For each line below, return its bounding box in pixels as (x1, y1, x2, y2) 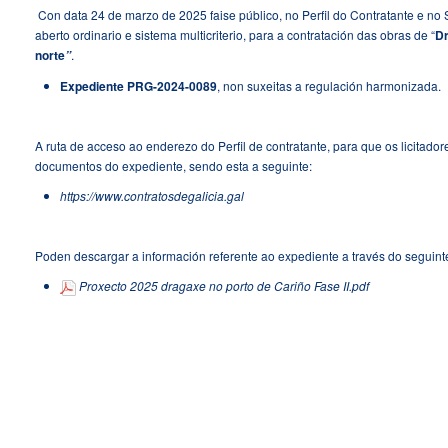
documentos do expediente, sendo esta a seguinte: (35, 156, 312, 174)
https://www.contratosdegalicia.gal (60, 186, 244, 204)
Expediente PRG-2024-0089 (60, 76, 217, 95)
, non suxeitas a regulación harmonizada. (217, 76, 441, 94)
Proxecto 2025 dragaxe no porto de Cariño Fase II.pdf (79, 276, 369, 294)
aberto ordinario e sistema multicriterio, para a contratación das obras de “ (35, 25, 435, 43)
